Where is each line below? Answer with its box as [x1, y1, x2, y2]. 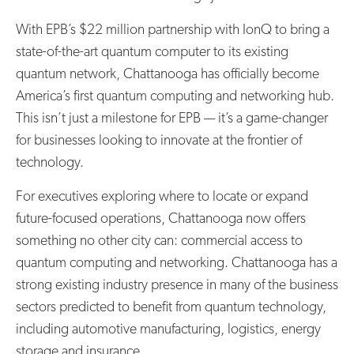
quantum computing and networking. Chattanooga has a [16, 255, 337, 271]
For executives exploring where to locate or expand [16, 189, 308, 205]
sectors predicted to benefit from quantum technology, [16, 299, 326, 315]
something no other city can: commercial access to [16, 233, 303, 249]
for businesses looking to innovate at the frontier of [16, 133, 302, 149]
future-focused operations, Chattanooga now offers [16, 211, 306, 227]
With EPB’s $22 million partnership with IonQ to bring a [16, 22, 330, 38]
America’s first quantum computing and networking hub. [16, 88, 334, 104]
